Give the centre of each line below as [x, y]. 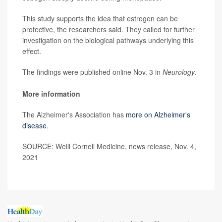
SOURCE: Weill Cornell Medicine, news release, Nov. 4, [109, 146]
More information [51, 93]
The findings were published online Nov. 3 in [92, 72]
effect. [32, 51]
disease [34, 125]
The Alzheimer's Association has [74, 114]
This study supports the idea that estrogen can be [100, 18]
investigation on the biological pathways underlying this [108, 40]
